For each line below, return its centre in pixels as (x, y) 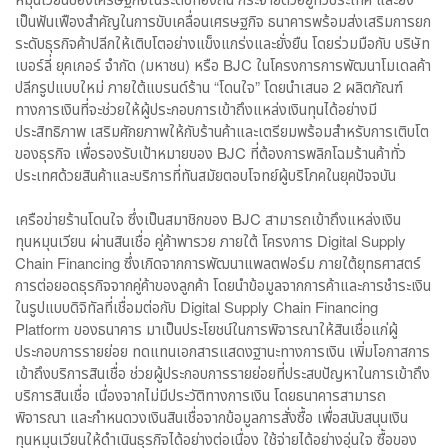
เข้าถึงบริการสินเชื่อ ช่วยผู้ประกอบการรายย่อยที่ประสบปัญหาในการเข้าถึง (222, 373)
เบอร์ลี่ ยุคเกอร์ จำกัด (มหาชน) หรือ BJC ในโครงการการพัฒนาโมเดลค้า (223, 65)
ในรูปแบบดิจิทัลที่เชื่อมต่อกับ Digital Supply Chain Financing (196, 307)
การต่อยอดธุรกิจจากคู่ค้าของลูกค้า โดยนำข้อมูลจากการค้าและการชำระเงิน (223, 285)
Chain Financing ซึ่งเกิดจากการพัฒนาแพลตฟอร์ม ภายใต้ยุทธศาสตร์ (218, 263)
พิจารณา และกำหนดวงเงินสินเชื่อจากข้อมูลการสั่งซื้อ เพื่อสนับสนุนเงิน (211, 417)
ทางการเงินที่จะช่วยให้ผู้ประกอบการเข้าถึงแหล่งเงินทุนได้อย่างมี (196, 109)
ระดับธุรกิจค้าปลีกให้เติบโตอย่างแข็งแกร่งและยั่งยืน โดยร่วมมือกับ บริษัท (222, 43)
